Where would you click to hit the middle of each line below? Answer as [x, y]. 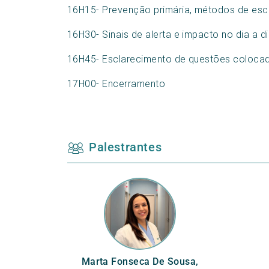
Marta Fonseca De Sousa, [140, 262]
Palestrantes [125, 147]
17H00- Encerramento [116, 84]
